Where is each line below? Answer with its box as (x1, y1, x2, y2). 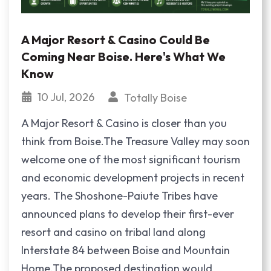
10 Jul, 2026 (38, 90, 97, 104)
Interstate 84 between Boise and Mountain (21, 243, 230, 258)
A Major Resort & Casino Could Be (21, 31, 210, 47)
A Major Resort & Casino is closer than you (21, 116, 227, 131)
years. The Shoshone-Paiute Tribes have (21, 189, 218, 203)
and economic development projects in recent (21, 171, 244, 185)
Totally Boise (124, 91, 187, 105)
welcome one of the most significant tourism (21, 152, 240, 167)
